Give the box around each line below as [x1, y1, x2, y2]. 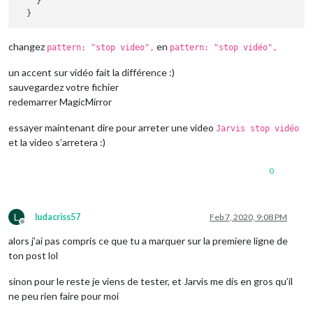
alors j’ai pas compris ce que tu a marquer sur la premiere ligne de [8, 235, 288, 247]
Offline [22, 221, 48, 233]
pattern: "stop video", [47, 43, 154, 53]
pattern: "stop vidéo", [170, 43, 277, 53]
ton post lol [8, 249, 58, 262]
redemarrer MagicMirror [8, 96, 112, 108]
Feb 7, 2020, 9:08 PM [210, 212, 287, 223]
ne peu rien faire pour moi [8, 290, 119, 303]
